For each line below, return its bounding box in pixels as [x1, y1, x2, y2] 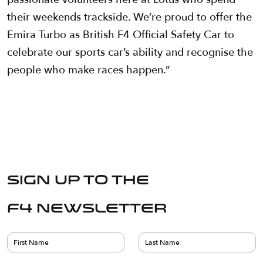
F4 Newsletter [7, 203, 167, 217]
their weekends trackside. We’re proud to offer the [7, 10, 252, 25]
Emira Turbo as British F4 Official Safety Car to [7, 28, 234, 43]
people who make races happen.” [7, 63, 170, 78]
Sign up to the [7, 174, 149, 188]
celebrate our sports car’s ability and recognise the [7, 45, 253, 60]
